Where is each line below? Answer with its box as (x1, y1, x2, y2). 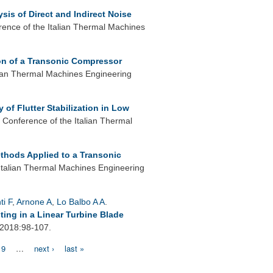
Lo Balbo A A (57, 196, 105, 207)
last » (65, 242, 85, 254)
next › (34, 242, 55, 254)
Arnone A (16, 196, 52, 207)
